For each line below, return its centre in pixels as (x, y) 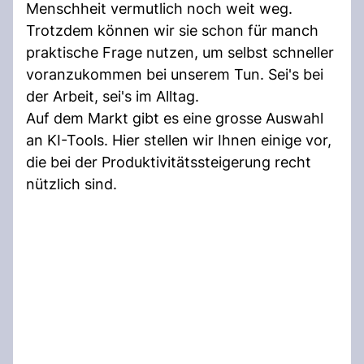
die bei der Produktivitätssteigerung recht (169, 162)
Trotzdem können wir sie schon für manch (172, 30)
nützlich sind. (71, 184)
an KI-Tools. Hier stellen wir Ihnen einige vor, (179, 140)
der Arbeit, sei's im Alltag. (113, 96)
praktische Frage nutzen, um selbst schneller (180, 52)
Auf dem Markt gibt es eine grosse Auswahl (175, 118)
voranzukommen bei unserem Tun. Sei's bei (175, 74)
